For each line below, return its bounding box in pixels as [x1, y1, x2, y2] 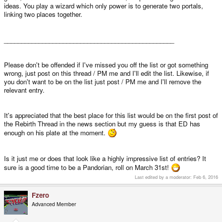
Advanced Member [32, 200, 76, 208]
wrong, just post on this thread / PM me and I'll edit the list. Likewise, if [4, 68, 209, 78]
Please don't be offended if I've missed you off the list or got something [4, 59, 208, 69]
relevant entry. [4, 85, 45, 95]
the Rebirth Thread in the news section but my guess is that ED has [4, 118, 200, 128]
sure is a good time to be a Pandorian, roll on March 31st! [4, 162, 171, 172]
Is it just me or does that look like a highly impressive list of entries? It [4, 153, 206, 163]
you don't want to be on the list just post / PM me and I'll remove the [4, 76, 201, 86]
